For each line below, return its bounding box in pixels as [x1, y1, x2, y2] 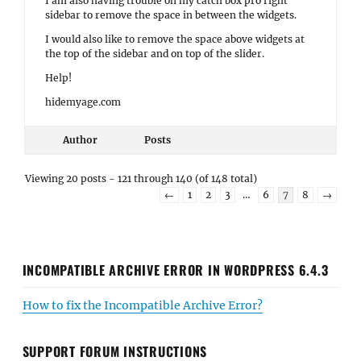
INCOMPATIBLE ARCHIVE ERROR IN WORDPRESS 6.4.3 [22, 259, 329, 280]
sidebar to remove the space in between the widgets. [45, 9, 297, 21]
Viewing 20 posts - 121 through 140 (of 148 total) [25, 172, 257, 185]
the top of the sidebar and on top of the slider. [45, 48, 264, 60]
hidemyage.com [45, 96, 121, 108]
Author [62, 134, 98, 146]
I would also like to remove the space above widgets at [45, 33, 305, 45]
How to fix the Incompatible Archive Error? [22, 297, 263, 313]
